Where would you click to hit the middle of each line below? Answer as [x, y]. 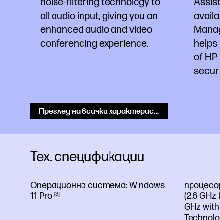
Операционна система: [80, 185]
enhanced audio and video [96, 30]
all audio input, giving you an [99, 16]
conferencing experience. [95, 43]
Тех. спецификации [87, 157]
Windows [147, 185]
